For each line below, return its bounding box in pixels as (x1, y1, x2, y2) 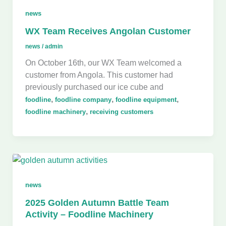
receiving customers (89, 108, 153, 116)
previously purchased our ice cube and (25, 82, 163, 92)
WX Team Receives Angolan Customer (25, 25, 191, 36)
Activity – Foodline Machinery (25, 209, 153, 220)
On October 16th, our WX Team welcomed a (25, 58, 182, 68)
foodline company (54, 96, 111, 104)
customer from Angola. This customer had (25, 70, 173, 80)
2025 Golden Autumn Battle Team (25, 197, 169, 208)
